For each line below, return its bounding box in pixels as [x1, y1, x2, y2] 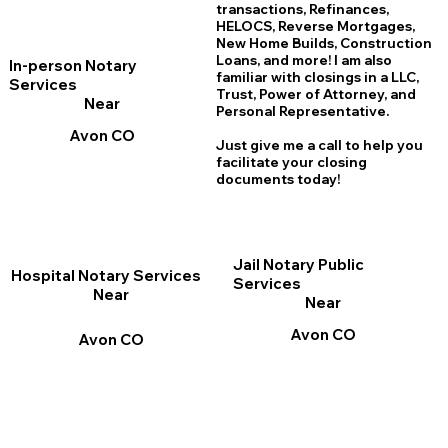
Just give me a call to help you [215, 137, 423, 154]
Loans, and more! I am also [215, 52, 392, 69]
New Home [215, 35, 292, 52]
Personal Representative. [215, 103, 389, 120]
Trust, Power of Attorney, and [215, 86, 416, 103]
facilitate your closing [215, 154, 367, 171]
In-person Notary [8, 55, 137, 75]
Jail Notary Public [232, 255, 364, 275]
